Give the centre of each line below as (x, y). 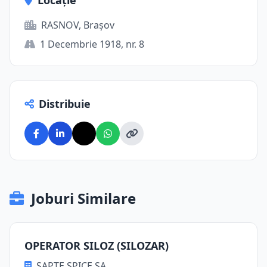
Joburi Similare (83, 198)
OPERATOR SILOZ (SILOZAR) (97, 246)
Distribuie (65, 104)
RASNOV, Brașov (78, 25)
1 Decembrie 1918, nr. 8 (92, 44)
